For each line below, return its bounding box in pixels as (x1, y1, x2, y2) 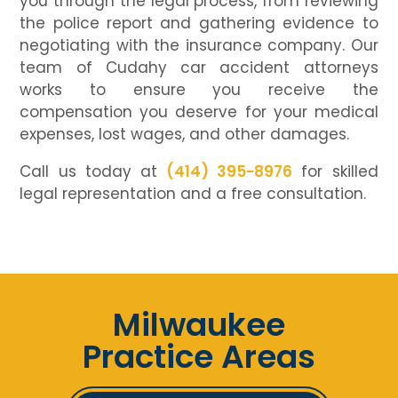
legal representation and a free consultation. (20, 183, 367, 205)
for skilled (292, 161, 378, 183)
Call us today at (20, 161, 167, 183)
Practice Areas (83, 334, 315, 380)
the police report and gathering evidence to (20, 12, 378, 35)
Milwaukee (113, 302, 285, 348)
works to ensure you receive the (20, 79, 378, 101)
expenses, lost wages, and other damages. (20, 123, 350, 146)
